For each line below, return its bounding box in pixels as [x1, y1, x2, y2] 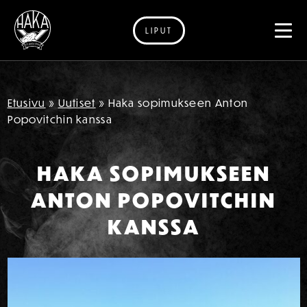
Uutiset [58, 96, 96, 110]
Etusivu [7, 96, 46, 110]
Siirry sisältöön [14, 38, 93, 51]
